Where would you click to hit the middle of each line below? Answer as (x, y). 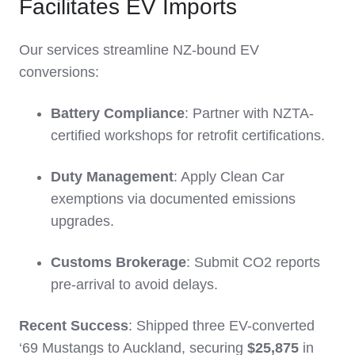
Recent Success (74, 326)
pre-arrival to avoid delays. (134, 285)
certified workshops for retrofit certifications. (188, 136)
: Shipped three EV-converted (221, 326)
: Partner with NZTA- (249, 114)
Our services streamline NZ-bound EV (139, 50)
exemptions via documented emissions (173, 199)
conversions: (59, 73)
